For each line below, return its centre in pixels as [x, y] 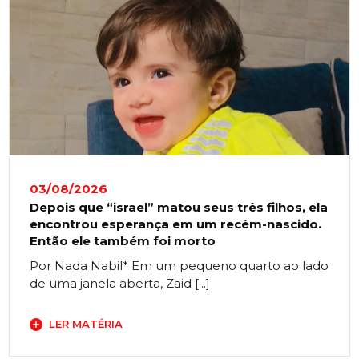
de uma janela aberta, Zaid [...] [120, 284]
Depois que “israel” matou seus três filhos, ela [179, 208]
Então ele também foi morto [123, 241]
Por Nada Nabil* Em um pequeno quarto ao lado [179, 266]
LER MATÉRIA [86, 324]
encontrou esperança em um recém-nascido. [176, 224]
